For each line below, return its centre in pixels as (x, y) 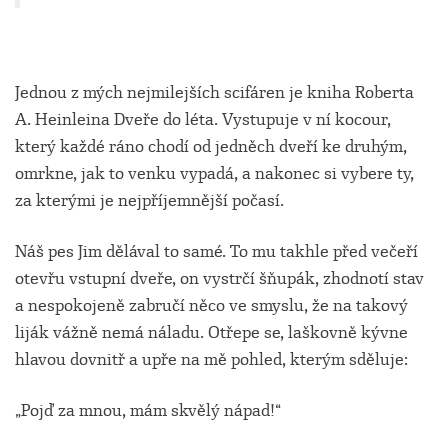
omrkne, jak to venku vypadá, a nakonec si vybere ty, (214, 173)
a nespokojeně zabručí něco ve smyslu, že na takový (211, 305)
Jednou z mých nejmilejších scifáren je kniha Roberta (214, 92)
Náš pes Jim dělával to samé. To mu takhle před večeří (216, 251)
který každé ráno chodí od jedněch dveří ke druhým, (211, 146)
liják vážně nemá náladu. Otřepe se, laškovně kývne (211, 332)
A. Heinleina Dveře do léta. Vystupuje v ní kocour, (203, 119)
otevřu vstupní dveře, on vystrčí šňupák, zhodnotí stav (219, 278)
